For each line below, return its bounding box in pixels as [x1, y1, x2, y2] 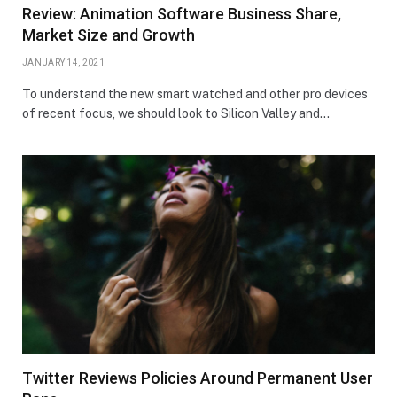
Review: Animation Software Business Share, [22, 4, 341, 23]
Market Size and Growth [22, 25, 195, 44]
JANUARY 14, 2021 [22, 57, 105, 67]
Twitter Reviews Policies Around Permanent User [22, 368, 373, 387]
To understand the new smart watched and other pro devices [22, 86, 368, 101]
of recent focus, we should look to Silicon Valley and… [22, 105, 330, 121]
